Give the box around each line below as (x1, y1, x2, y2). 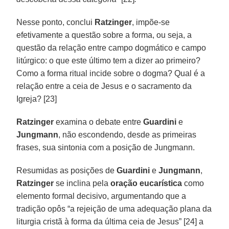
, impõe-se (132, 17, 170, 27)
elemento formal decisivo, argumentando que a (16, 191, 187, 200)
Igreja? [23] (16, 94, 57, 103)
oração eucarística (110, 178, 182, 188)
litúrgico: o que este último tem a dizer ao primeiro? (16, 56, 201, 65)
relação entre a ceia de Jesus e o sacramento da (16, 81, 192, 90)
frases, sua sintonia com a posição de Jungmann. (16, 143, 195, 152)
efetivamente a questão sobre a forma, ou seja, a (16, 30, 192, 39)
